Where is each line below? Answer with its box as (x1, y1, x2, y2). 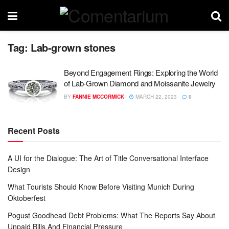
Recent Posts (8, 124, 60, 136)
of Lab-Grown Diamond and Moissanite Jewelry (64, 78, 216, 88)
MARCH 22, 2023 (134, 93, 177, 100)
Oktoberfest (8, 192, 45, 203)
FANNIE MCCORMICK (73, 93, 124, 100)
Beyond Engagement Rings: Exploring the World (64, 67, 218, 78)
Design (8, 164, 30, 174)
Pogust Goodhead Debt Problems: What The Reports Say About (8, 210, 215, 220)
